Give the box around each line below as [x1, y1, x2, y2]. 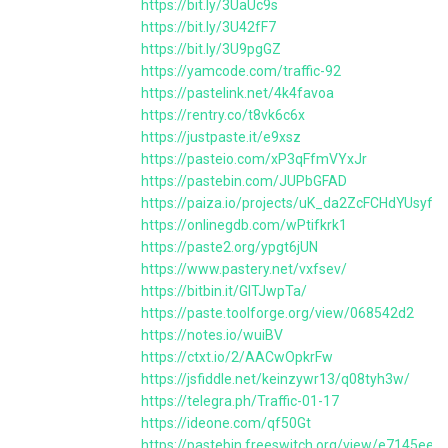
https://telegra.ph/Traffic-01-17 [141, 393, 339, 409]
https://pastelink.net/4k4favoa [141, 85, 334, 101]
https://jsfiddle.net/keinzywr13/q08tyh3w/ [141, 371, 410, 387]
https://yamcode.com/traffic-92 [141, 63, 341, 79]
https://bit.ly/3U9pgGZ [141, 41, 281, 57]
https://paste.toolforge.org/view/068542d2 [141, 305, 414, 321]
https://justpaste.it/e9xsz [141, 129, 301, 145]
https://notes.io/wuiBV [141, 327, 283, 343]
